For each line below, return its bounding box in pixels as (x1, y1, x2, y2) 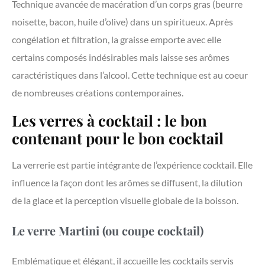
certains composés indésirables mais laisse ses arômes (12, 51, 230, 63)
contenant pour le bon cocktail (12, 128, 224, 148)
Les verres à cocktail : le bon (12, 110, 207, 131)
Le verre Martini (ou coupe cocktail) (12, 222, 203, 239)
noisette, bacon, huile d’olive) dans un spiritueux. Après (12, 16, 233, 28)
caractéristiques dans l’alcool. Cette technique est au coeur (12, 69, 248, 81)
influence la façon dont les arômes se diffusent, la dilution (12, 177, 243, 189)
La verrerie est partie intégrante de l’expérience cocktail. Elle (12, 159, 253, 171)
